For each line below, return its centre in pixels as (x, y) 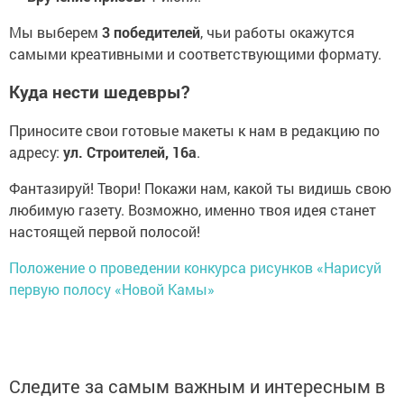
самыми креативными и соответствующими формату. (195, 53)
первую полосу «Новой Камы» (112, 289)
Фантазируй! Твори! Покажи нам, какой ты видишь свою (200, 188)
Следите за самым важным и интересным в (197, 386)
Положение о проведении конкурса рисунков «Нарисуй (195, 268)
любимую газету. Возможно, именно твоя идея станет (193, 210)
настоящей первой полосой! (105, 232)
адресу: (36, 152)
